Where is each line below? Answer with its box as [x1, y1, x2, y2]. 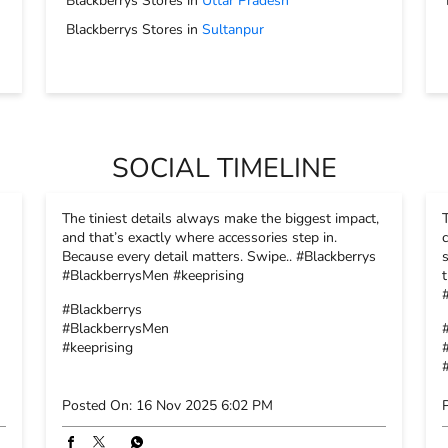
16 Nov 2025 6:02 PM [136, 395, 273, 415]
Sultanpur [202, 19, 264, 39]
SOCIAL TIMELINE [111, 149, 337, 187]
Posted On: [62, 395, 132, 415]
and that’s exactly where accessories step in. [62, 227, 337, 247]
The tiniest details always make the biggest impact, [62, 208, 379, 228]
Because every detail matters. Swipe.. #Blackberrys [62, 246, 376, 266]
